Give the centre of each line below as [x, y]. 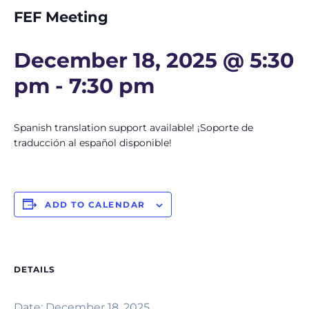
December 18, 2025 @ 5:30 [154, 60]
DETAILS [34, 269]
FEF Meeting [61, 17]
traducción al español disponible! [93, 142]
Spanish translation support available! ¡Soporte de [133, 127]
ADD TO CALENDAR [95, 204]
